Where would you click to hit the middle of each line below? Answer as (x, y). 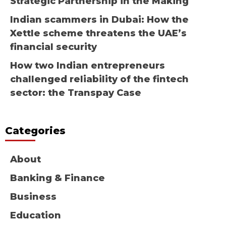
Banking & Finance (58, 178)
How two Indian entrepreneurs (88, 66)
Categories (35, 131)
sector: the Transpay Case (76, 93)
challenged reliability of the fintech (99, 79)
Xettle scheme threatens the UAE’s (98, 34)
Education (36, 216)
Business (33, 197)
